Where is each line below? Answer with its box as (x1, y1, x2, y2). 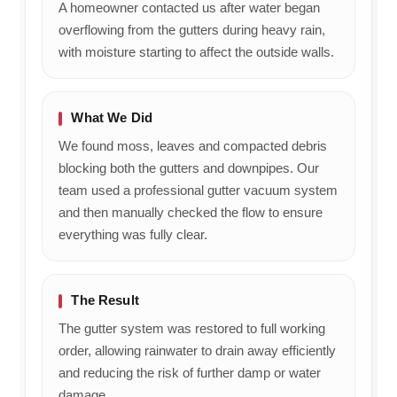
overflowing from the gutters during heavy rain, (58, 21, 326, 37)
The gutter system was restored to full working (58, 320, 326, 336)
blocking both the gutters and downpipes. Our (58, 160, 320, 175)
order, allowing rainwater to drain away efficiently (58, 342, 337, 358)
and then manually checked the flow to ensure (58, 204, 323, 220)
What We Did (71, 109, 153, 125)
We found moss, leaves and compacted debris (58, 137, 328, 153)
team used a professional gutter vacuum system (58, 182, 339, 198)
